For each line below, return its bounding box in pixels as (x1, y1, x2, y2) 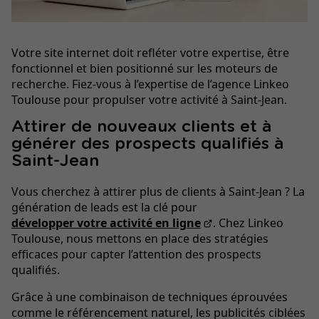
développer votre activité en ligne (11, 214, 201, 231)
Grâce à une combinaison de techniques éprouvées (11, 288, 288, 305)
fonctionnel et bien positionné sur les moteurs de (11, 60, 278, 76)
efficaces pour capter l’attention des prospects (11, 246, 261, 262)
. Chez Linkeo (213, 214, 284, 231)
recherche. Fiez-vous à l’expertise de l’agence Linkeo (11, 75, 289, 92)
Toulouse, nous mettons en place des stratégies (11, 230, 268, 246)
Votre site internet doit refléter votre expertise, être (11, 44, 289, 61)
